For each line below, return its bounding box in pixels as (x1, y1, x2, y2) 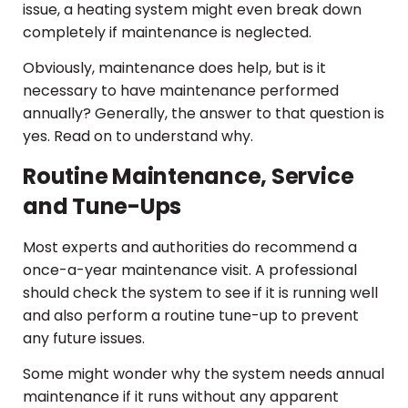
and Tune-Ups (23, 190, 182, 221)
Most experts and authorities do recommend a (23, 236, 357, 258)
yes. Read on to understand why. (23, 126, 253, 148)
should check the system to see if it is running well (23, 281, 378, 303)
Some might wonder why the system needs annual (23, 363, 384, 385)
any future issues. (23, 327, 145, 349)
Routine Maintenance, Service (23, 160, 354, 191)
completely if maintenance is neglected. (23, 21, 311, 43)
